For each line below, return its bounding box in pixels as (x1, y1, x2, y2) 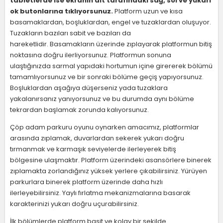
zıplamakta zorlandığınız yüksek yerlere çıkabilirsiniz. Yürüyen (10, 166, 207, 176)
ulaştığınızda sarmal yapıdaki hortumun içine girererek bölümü (10, 61, 213, 71)
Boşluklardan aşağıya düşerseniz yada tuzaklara (10, 83, 168, 93)
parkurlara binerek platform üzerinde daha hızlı (10, 177, 163, 187)
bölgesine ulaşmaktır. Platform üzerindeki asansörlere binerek (10, 155, 212, 165)
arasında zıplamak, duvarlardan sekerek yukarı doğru (10, 133, 184, 143)
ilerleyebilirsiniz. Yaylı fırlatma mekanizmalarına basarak (10, 188, 191, 198)
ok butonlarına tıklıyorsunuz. (10, 6, 113, 16)
